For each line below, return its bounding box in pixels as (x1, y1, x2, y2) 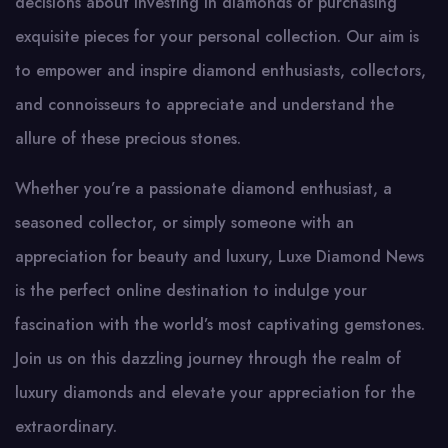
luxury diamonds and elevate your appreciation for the (15, 381, 415, 404)
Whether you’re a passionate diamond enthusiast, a (15, 177, 392, 200)
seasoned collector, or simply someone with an (15, 211, 354, 234)
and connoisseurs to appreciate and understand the (15, 93, 394, 116)
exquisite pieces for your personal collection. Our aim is (15, 25, 419, 48)
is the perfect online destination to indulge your (15, 279, 367, 302)
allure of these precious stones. (15, 127, 241, 150)
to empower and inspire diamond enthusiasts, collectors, (15, 59, 426, 82)
